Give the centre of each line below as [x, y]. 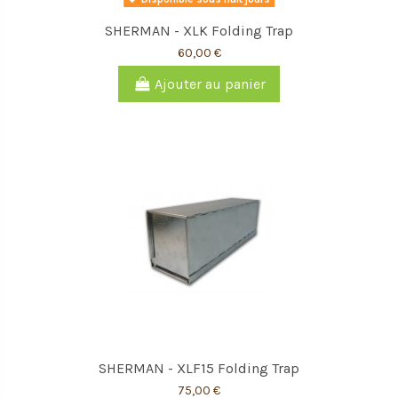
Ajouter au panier [210, 84]
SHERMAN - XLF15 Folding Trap [199, 369]
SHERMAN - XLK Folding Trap [199, 31]
